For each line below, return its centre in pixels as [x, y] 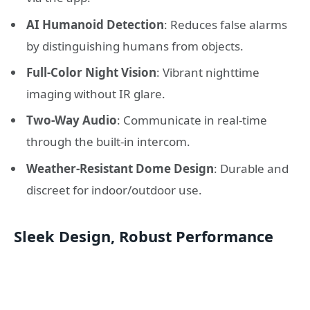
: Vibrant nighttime [208, 72]
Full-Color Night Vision [91, 72]
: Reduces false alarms [226, 24]
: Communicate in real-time [192, 120]
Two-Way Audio [72, 120]
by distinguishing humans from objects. [135, 46]
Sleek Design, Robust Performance [144, 236]
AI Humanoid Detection [95, 24]
